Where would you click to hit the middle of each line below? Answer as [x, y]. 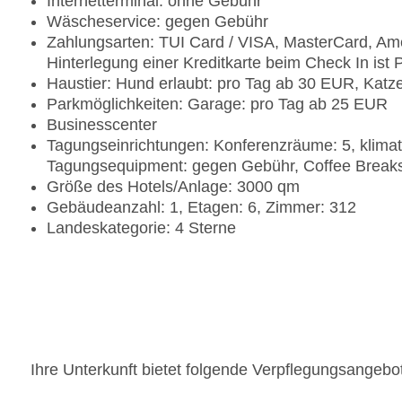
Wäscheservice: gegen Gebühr [157, 22]
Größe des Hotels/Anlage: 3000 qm [173, 187]
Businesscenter [102, 125]
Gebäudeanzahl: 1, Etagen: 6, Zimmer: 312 [201, 208]
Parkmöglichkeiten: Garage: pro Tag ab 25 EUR [217, 105]
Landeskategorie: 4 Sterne [141, 228]
